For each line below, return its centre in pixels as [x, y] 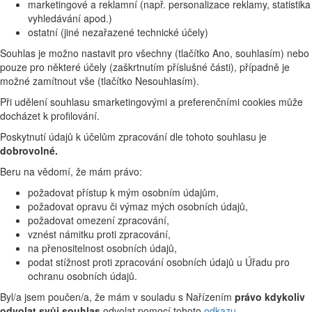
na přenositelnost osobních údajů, [102, 248]
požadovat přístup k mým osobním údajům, [123, 193]
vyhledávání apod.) [70, 18]
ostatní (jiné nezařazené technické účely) [118, 32]
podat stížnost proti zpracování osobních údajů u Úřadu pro [159, 262]
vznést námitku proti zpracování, [99, 234]
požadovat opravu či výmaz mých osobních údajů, [138, 206]
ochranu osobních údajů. [83, 276]
